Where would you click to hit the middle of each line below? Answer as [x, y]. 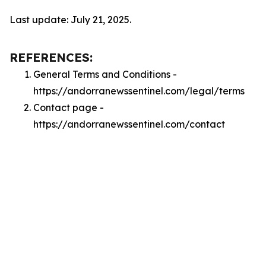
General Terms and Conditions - [105, 74]
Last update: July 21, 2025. [70, 20]
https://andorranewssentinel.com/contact [129, 124]
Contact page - [69, 107]
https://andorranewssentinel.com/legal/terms [139, 91]
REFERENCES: [51, 57]
